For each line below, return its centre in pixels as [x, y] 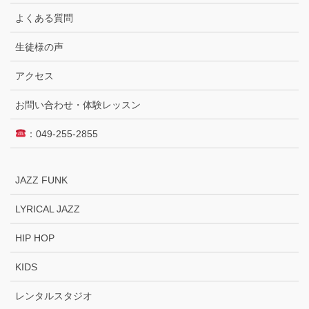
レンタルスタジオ [54, 296]
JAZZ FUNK [41, 180]
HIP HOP [35, 238]
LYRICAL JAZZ [48, 209]
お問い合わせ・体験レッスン [78, 104]
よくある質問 [44, 18]
